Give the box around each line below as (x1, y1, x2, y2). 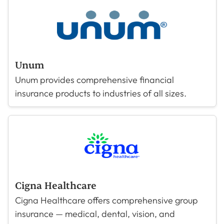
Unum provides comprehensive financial (14, 74, 174, 85)
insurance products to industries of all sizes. (14, 87, 186, 99)
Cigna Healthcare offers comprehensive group (14, 194, 198, 206)
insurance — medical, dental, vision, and (14, 208, 175, 219)
